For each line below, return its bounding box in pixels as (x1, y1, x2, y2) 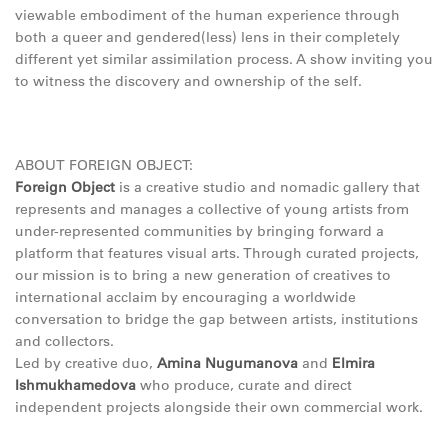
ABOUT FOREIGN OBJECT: (15, 156, 193, 174)
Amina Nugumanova (157, 354, 298, 372)
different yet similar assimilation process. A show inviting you (15, 50, 433, 68)
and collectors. (15, 332, 114, 350)
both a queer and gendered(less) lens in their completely (15, 28, 400, 46)
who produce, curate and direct (136, 376, 352, 394)
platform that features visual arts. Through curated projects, (15, 244, 419, 262)
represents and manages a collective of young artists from (15, 200, 409, 218)
